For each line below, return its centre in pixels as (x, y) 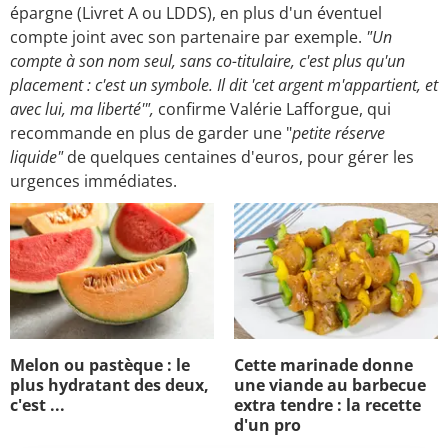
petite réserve (338, 133)
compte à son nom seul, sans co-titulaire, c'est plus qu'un (207, 61)
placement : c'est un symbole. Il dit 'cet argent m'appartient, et (224, 85)
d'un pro (267, 425)
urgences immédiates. (95, 181)
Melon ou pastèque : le (100, 365)
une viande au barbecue (330, 385)
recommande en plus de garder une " (151, 133)
